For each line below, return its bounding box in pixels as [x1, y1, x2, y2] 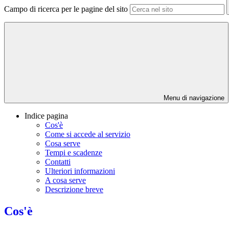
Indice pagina [25, 111, 68, 121]
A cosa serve [45, 176, 86, 185]
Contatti [45, 157, 71, 167]
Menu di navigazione [162, 94, 224, 102]
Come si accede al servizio [45, 130, 130, 139]
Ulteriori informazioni [45, 167, 115, 176]
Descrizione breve [45, 185, 103, 194]
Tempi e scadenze [45, 148, 102, 157]
